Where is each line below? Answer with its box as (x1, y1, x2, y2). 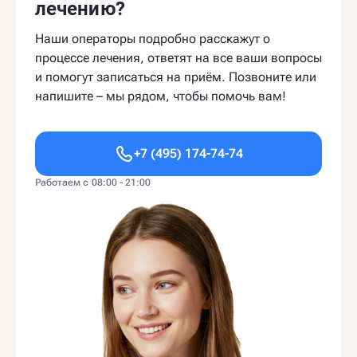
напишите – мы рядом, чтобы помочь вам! (35, 88, 286, 104)
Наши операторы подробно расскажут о (35, 31, 270, 47)
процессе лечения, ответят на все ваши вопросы (35, 50, 322, 66)
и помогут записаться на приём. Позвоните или (35, 69, 316, 85)
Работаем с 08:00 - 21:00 (35, 177, 151, 189)
